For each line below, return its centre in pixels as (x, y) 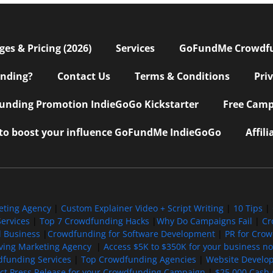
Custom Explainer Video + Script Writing (142, 208)
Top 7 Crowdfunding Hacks (94, 221)
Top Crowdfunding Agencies (138, 260)
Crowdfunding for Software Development (131, 234)
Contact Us (84, 76)
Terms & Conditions (182, 76)
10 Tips (248, 208)
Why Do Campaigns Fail (204, 221)
